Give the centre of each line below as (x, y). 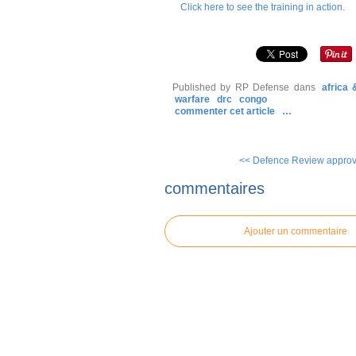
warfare (192, 99)
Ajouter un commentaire (296, 231)
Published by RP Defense (231, 87)
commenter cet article (226, 111)
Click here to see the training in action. (263, 7)
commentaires (215, 188)
